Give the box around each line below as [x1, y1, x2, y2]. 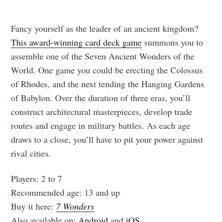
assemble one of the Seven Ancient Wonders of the [11, 50, 195, 62]
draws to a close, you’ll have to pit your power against [11, 133, 204, 145]
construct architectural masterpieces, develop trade [11, 105, 193, 117]
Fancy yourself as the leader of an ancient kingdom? [11, 22, 199, 34]
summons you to [142, 36, 204, 48]
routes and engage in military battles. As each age [11, 119, 191, 131]
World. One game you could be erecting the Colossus [11, 63, 203, 76]
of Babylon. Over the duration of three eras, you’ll [11, 91, 191, 104]
